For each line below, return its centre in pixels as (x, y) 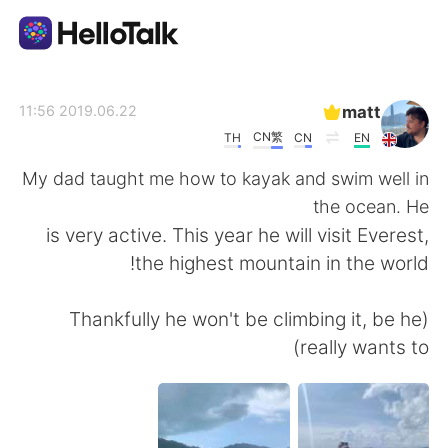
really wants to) (364, 346)
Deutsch (218, 404)
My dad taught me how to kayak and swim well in (225, 178)
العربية (69, 213)
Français (74, 404)
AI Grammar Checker (133, 155)
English (70, 304)
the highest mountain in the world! (281, 262)
